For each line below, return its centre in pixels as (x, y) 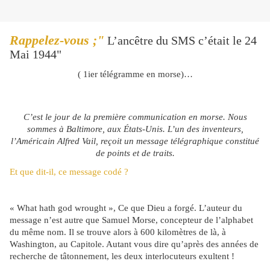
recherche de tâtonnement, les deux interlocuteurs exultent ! (122, 256)
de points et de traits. (135, 153)
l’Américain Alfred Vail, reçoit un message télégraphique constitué (135, 141)
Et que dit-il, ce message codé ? (69, 172)
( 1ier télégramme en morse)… (135, 74)
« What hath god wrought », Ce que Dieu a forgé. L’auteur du (126, 208)
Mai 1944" (36, 55)
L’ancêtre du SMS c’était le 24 (181, 41)
